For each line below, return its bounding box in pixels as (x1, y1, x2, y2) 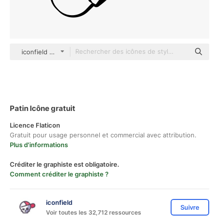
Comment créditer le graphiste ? (10, 170, 109, 178)
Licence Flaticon (10, 121, 60, 129)
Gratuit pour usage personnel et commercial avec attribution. (10, 131, 197, 139)
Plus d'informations (10, 141, 68, 149)
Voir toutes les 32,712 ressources (46, 208, 141, 216)
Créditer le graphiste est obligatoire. (10, 160, 119, 168)
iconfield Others (21, 48, 70, 56)
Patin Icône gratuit (10, 104, 75, 113)
